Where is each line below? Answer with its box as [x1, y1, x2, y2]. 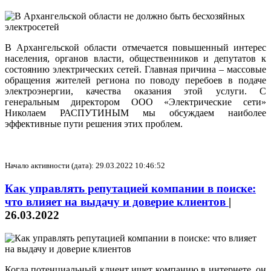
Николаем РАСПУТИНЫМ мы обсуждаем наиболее [5, 107, 266, 118]
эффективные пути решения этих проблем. [5, 118, 183, 129]
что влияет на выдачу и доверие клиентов [5, 195, 229, 208]
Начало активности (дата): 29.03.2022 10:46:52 [5, 160, 165, 170]
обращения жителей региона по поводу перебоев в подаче [5, 74, 266, 85]
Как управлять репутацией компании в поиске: [5, 181, 256, 195]
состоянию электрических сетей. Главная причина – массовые [5, 64, 266, 74]
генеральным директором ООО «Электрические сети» [5, 96, 266, 107]
